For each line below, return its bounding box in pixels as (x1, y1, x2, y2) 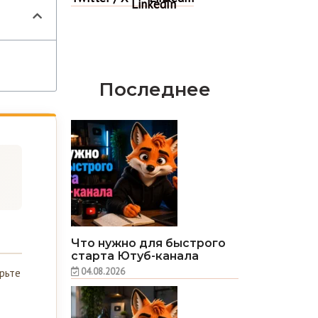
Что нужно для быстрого (71, 230, 226, 244)
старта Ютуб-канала (71, 243, 199, 257)
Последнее (98, 72, 211, 95)
